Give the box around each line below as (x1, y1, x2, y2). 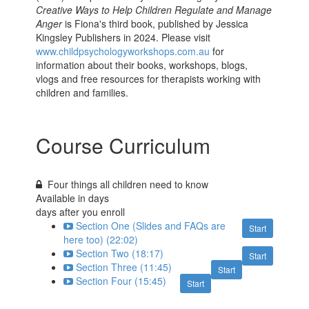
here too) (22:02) (63, 232, 139, 247)
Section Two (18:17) (76, 246, 164, 261)
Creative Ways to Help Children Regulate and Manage (36, 3, 272, 17)
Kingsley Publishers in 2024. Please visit (36, 30, 211, 45)
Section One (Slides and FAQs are (76, 219, 226, 233)
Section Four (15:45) (76, 274, 167, 288)
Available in (36, 191, 89, 206)
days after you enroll (36, 205, 126, 219)
